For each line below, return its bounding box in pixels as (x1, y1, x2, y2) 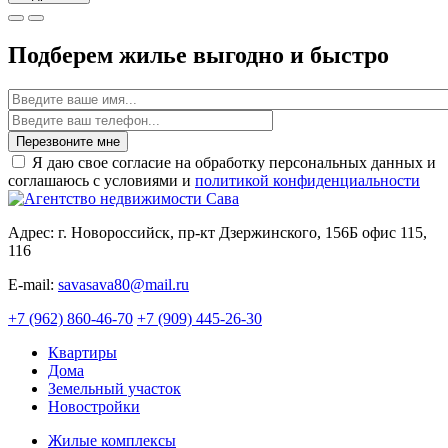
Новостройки (48, 398, 140, 416)
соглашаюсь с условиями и (8, 172, 195, 190)
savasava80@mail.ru (58, 276, 189, 294)
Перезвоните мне (16, 134, 120, 150)
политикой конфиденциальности (195, 172, 420, 190)
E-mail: (8, 276, 58, 294)
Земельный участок (48, 380, 181, 398)
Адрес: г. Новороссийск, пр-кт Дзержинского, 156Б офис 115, (8, 224, 427, 242)
